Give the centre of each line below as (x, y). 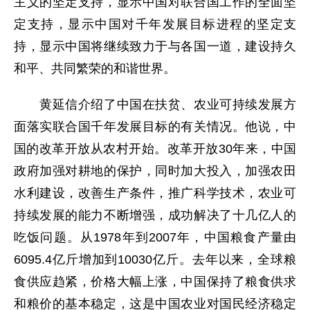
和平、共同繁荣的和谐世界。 (95, 69)
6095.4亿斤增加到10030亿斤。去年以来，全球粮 (155, 259)
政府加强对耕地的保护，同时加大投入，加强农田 (155, 171)
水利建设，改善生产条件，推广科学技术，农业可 (155, 193)
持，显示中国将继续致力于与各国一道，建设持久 (155, 46)
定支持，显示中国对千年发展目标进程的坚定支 (155, 24)
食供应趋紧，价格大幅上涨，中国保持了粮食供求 (155, 282)
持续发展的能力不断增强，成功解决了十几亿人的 (155, 215)
